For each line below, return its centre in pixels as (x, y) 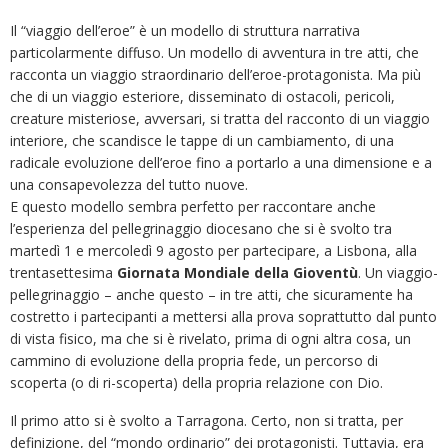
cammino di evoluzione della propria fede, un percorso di (194, 360)
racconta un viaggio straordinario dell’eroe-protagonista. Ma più (215, 74)
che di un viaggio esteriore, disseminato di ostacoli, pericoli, (202, 96)
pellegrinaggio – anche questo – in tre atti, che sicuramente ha (211, 294)
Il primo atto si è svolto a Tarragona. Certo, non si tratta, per (206, 420)
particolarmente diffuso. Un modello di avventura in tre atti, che (214, 52)
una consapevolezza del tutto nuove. (129, 184)
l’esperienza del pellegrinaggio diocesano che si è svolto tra (201, 228)
